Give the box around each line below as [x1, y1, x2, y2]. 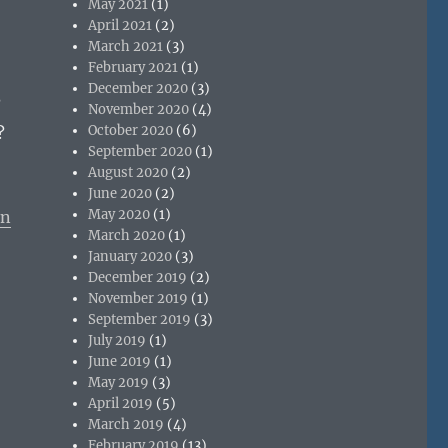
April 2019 [88, 394, 154, 412]
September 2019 [88, 310, 192, 328]
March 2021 [88, 37, 164, 55]
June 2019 [88, 352, 152, 370]
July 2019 [88, 331, 147, 349]
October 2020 [88, 121, 174, 139]
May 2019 [88, 373, 150, 391]
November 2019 [88, 289, 189, 307]
